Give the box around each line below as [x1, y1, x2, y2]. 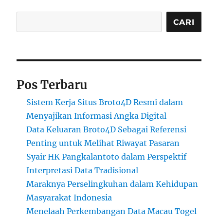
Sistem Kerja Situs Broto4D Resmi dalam [26, 97, 183, 108]
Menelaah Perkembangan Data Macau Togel [26, 206, 197, 217]
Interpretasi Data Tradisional [26, 165, 139, 176]
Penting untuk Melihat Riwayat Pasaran [26, 138, 180, 148]
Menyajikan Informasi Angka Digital [26, 111, 167, 121]
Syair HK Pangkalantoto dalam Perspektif [26, 152, 187, 162]
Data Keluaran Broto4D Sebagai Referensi [26, 125, 187, 135]
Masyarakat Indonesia [26, 193, 112, 203]
